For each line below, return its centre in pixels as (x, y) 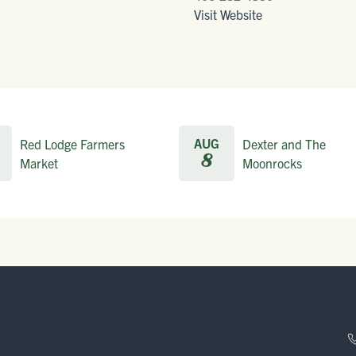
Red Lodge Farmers (72, 143)
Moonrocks (272, 163)
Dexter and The (284, 143)
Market (39, 163)
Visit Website (228, 14)
